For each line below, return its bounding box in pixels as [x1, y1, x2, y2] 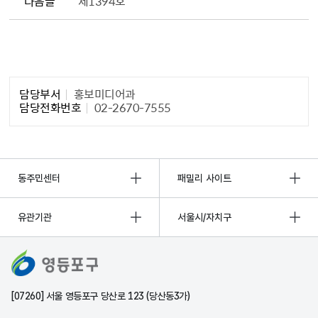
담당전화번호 [19, 98, 82, 116]
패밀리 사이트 [177, 172, 231, 185]
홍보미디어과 [71, 84, 136, 102]
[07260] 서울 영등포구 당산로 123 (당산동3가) [11, 290, 190, 302]
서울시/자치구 [177, 212, 231, 224]
